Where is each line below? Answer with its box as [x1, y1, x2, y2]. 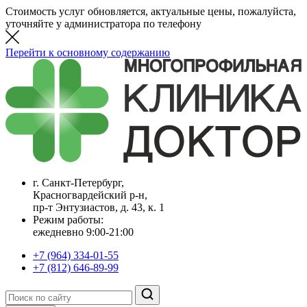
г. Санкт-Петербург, [33, 177, 124, 189]
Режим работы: [33, 214, 103, 226]
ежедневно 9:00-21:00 [33, 226, 134, 238]
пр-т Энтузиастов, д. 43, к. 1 [33, 201, 164, 214]
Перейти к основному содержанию [5, 47, 170, 58]
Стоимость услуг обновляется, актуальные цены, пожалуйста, [5, 5, 296, 17]
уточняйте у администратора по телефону [5, 18, 201, 29]
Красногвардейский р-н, [33, 189, 147, 201]
